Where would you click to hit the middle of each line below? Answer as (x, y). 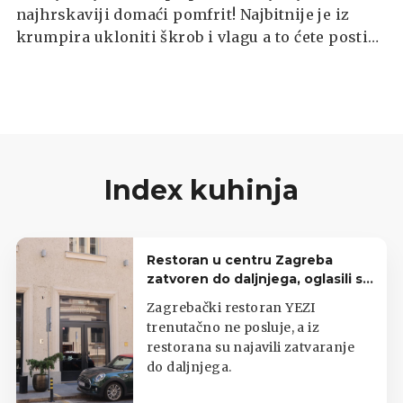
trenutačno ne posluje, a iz (233, 327)
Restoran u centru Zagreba (240, 260)
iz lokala (175, 297)
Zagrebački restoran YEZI (231, 307)
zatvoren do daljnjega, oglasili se (259, 278)
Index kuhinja (201, 190)
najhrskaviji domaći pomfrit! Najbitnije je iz (183, 14)
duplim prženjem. (84, 59)
